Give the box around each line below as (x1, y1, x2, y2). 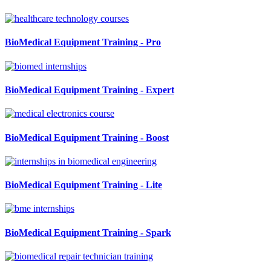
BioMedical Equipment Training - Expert (5, 85, 174, 96)
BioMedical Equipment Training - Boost (5, 132, 169, 143)
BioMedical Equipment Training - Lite (5, 180, 162, 191)
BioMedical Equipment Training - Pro (5, 37, 161, 48)
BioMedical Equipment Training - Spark (5, 227, 171, 238)
